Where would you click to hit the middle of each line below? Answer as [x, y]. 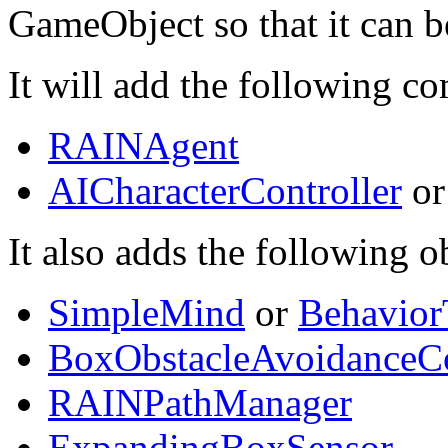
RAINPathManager [200, 402]
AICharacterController [225, 190]
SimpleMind [146, 312]
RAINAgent [143, 145]
